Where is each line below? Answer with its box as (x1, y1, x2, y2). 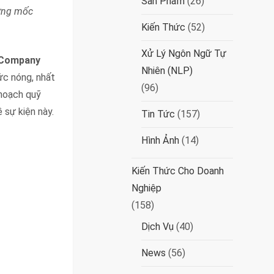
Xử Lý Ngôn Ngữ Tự (141, 48, 227, 59)
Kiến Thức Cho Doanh (131, 165, 224, 177)
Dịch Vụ (141, 221, 174, 232)
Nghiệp (131, 182, 162, 194)
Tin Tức (141, 108, 176, 120)
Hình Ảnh (141, 135, 180, 146)
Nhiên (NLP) (141, 65, 193, 76)
